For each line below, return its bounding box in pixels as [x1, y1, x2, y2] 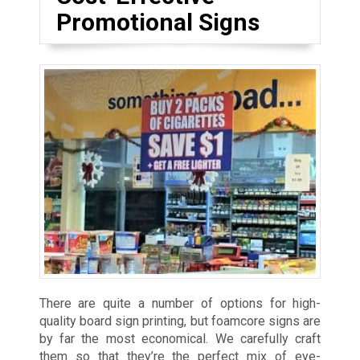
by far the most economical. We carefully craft [39, 330, 321, 346]
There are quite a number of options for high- [39, 295, 321, 311]
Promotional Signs [55, 8, 260, 37]
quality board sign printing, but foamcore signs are [39, 313, 321, 329]
